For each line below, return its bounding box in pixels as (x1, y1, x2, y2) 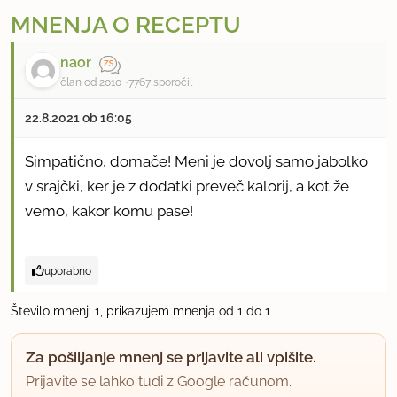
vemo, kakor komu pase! (25, 202, 193, 221)
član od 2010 (60, 76, 121, 90)
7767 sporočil (128, 76, 192, 90)
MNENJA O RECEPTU (11, 12, 241, 39)
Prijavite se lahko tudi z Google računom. (26, 373, 292, 391)
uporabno (44, 264, 91, 278)
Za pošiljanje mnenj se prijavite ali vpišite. (26, 348, 316, 367)
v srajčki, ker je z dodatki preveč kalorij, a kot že (25, 177, 349, 196)
